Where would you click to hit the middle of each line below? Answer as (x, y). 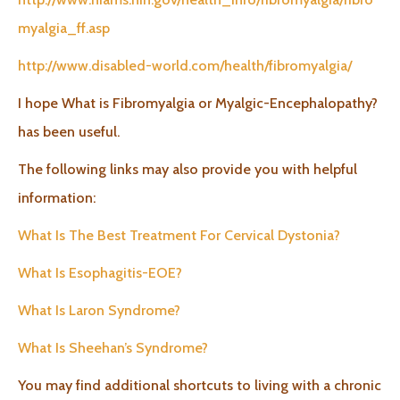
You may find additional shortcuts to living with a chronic (200, 385)
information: (57, 198)
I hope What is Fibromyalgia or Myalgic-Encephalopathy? (198, 103)
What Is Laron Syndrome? (99, 310)
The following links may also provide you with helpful (187, 169)
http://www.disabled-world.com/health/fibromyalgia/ (185, 66)
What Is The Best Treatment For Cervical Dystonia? (179, 235)
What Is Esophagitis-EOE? (100, 273)
